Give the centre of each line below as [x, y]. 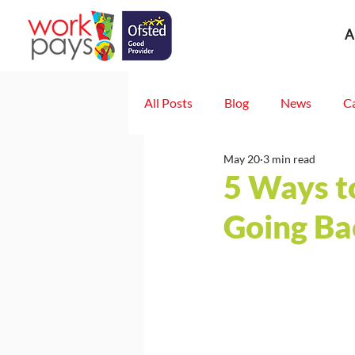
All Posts [168, 103]
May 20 [242, 159]
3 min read [289, 159]
